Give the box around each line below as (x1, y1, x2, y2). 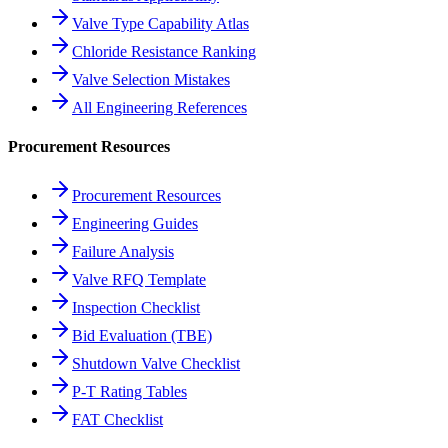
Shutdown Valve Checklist (72, 355, 240, 373)
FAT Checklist (72, 411, 163, 429)
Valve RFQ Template (72, 271, 206, 289)
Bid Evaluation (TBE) (72, 327, 212, 345)
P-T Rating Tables (72, 383, 187, 401)
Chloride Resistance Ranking (72, 42, 256, 60)
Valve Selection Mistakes (72, 70, 230, 88)
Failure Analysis (72, 243, 174, 261)
